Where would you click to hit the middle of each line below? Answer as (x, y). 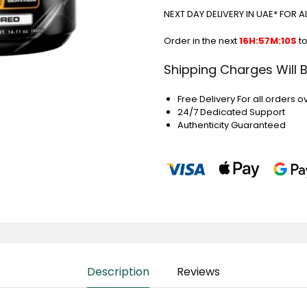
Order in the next (202, 40)
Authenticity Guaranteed (231, 125)
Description (118, 272)
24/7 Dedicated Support (231, 112)
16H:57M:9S (267, 40)
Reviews (198, 272)
